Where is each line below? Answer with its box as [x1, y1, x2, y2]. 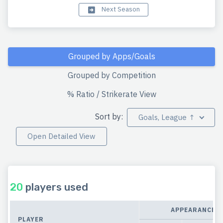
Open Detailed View [27, 131, 96, 141]
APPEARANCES [170, 206, 220, 214]
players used [23, 180, 88, 193]
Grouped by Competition [67, 70, 156, 81]
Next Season [100, 4, 140, 13]
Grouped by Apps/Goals [68, 51, 155, 62]
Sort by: [95, 111, 125, 121]
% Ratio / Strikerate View [67, 89, 156, 100]
